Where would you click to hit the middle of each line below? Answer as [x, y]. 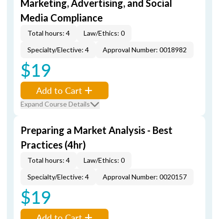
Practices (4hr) [53, 145]
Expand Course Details [55, 104]
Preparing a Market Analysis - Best [97, 130]
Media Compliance [62, 18]
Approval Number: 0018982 [145, 50]
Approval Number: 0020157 [145, 177]
